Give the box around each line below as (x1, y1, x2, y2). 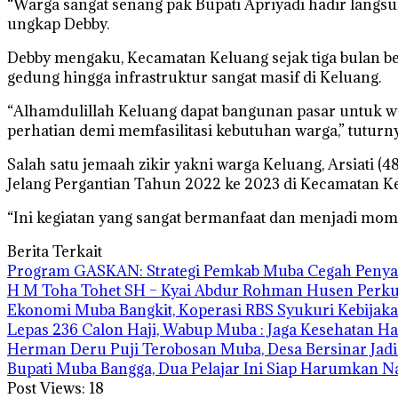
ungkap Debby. (7, 14, 109, 34)
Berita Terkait (7, 242, 102, 261)
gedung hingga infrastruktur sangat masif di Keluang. (7, 68, 381, 87)
